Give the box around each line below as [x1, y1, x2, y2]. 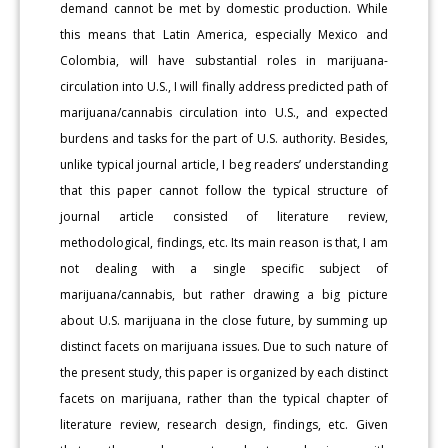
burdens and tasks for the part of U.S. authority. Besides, [60, 129, 388, 147]
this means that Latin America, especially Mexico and [60, 25, 388, 43]
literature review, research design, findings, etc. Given [60, 415, 388, 433]
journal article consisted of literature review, [60, 207, 388, 225]
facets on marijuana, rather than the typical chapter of [60, 389, 388, 407]
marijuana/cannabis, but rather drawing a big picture [60, 285, 388, 303]
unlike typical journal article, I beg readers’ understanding [60, 155, 388, 173]
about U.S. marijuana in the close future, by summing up [60, 311, 388, 329]
